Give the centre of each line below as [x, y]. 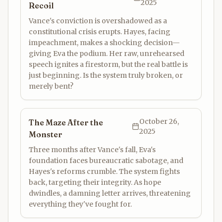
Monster [46, 134]
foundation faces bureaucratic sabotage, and [106, 161]
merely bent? [51, 86]
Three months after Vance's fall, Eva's [92, 150]
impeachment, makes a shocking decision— [104, 43]
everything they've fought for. [80, 204]
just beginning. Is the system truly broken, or [106, 75]
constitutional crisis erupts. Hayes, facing [100, 32]
